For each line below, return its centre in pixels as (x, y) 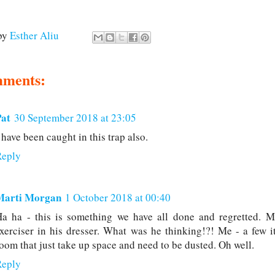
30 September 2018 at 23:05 (75, 118)
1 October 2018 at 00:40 (118, 198)
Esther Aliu (34, 36)
